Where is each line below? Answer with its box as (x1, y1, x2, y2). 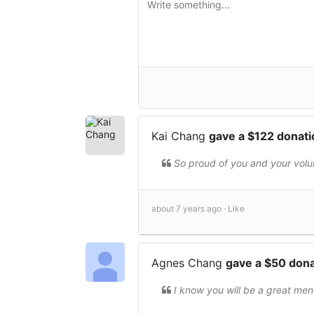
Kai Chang (151, 128, 209, 143)
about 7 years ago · (151, 203, 228, 214)
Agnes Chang (151, 255, 226, 270)
